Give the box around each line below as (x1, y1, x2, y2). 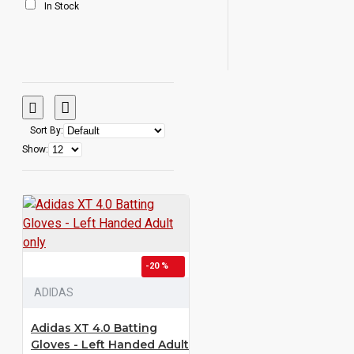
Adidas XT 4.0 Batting (31, 321, 157, 335)
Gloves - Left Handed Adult (31, 337, 189, 352)
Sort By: (30, 125, 63, 136)
